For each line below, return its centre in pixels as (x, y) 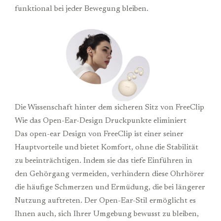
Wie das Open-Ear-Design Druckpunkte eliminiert (101, 121)
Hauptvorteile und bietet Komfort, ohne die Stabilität (107, 147)
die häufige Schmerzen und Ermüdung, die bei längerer (110, 187)
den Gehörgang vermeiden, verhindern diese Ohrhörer (110, 174)
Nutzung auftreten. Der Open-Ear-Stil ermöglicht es (105, 201)
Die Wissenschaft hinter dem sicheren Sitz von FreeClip (110, 107)
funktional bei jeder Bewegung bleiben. (82, 9)
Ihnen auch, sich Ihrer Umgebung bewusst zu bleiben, (107, 214)
